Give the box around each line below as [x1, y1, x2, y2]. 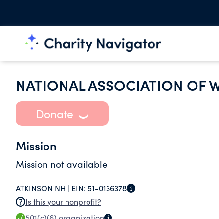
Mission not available [16, 157, 108, 170]
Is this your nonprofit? [25, 197, 101, 207]
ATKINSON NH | [16, 183, 71, 193]
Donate [35, 106, 73, 121]
